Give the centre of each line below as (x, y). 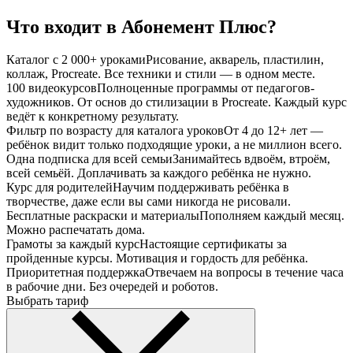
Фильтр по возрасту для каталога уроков (115, 131)
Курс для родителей (59, 188)
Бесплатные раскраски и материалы (103, 216)
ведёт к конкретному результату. (93, 117)
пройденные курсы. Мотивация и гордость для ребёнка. (157, 258)
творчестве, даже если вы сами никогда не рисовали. (149, 202)
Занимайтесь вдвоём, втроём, (251, 159)
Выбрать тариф (47, 301)
